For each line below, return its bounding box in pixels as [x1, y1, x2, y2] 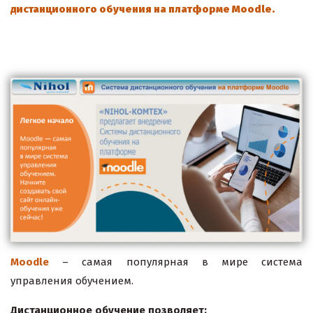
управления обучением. [10, 275, 133, 288]
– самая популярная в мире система [49, 256, 303, 269]
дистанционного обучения [10, 2, 154, 15]
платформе [168, 2, 232, 15]
